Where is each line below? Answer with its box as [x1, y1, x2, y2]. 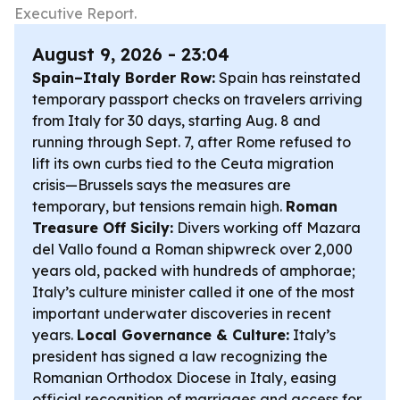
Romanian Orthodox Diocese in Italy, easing [32, 369, 337, 387]
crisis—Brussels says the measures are [32, 176, 291, 194]
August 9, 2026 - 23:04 [32, 43, 229, 65]
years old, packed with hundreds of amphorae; [32, 262, 355, 279]
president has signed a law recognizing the [32, 347, 328, 365]
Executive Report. [14, 4, 137, 22]
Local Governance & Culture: [77, 326, 289, 344]
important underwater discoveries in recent [32, 304, 331, 322]
